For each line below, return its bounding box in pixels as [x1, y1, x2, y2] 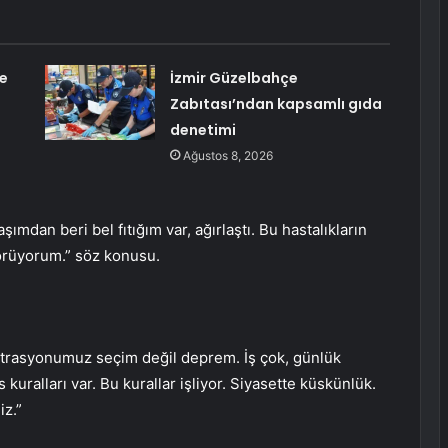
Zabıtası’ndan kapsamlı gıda [169, 94, 382, 115]
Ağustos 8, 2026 [182, 148, 273, 164]
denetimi [169, 120, 236, 141]
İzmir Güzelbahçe [169, 68, 298, 89]
